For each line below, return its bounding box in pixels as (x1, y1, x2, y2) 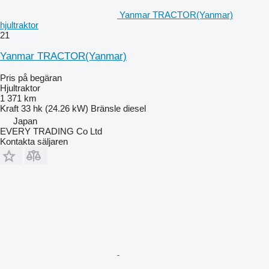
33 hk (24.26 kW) (21, 103, 88, 113)
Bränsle (91, 103, 121, 113)
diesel (123, 103, 146, 113)
